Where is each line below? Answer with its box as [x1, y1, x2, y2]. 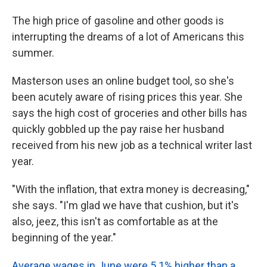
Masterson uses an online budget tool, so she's [12, 74, 234, 87]
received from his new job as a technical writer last [12, 139, 252, 151]
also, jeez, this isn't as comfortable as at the [12, 215, 218, 228]
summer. [12, 46, 54, 59]
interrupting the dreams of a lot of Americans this [12, 30, 244, 43]
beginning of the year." [12, 231, 116, 244]
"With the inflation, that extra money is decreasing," [12, 183, 250, 195]
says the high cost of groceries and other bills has [12, 107, 247, 119]
